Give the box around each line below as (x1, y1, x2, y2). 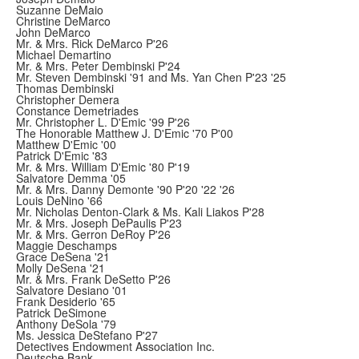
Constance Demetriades (16, 103, 139, 119)
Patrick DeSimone (16, 305, 107, 321)
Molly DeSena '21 (16, 260, 105, 276)
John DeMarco (16, 24, 91, 40)
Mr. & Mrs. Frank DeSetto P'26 (16, 271, 171, 287)
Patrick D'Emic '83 (16, 147, 107, 163)
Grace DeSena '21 (16, 248, 110, 264)
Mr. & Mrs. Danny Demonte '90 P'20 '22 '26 (16, 181, 235, 197)
